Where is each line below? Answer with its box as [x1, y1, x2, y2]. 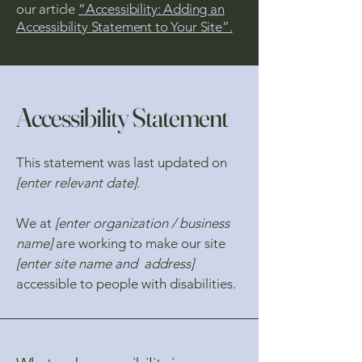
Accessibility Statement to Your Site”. [16, 19, 233, 35]
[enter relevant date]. [16, 175, 140, 191]
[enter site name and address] [16, 255, 194, 271]
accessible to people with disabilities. [16, 276, 236, 292]
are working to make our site [53, 235, 225, 251]
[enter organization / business [55, 215, 229, 231]
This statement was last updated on [16, 154, 227, 170]
